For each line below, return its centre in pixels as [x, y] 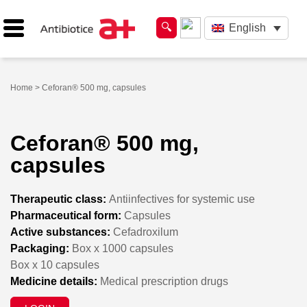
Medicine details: [54, 281]
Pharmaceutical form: [66, 215]
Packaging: [40, 248]
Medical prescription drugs [163, 281]
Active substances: [60, 232]
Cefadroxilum [144, 232]
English [247, 28]
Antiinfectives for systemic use [181, 199]
